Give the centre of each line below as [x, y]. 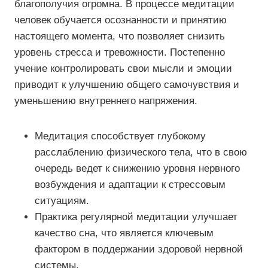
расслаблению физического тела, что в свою [141, 152]
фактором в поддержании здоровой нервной [139, 249]
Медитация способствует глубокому [120, 136]
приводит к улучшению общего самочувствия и [127, 85]
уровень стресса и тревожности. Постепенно [120, 52]
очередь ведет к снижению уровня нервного [137, 168]
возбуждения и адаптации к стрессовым [130, 185]
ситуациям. [62, 201]
